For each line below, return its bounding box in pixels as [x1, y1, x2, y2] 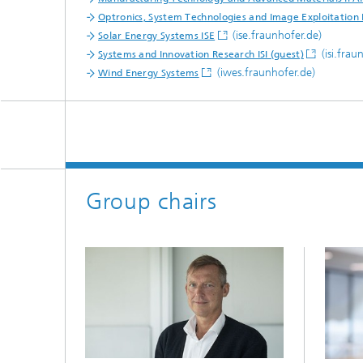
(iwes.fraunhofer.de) [213, 66, 315, 80]
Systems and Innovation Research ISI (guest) [98, 49, 304, 61]
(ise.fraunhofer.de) [229, 28, 322, 43]
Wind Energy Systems [98, 67, 199, 79]
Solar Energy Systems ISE [98, 30, 216, 42]
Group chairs [86, 188, 217, 216]
